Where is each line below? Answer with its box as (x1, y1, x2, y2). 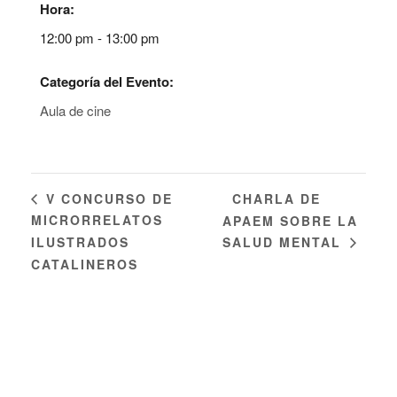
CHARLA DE (232, 189, 322, 207)
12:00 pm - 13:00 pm (40, 28, 160, 47)
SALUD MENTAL (222, 233, 347, 252)
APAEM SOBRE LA (222, 211, 359, 230)
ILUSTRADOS (31, 233, 129, 252)
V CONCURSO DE (41, 189, 173, 207)
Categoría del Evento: (40, 72, 174, 91)
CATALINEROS (31, 254, 138, 273)
